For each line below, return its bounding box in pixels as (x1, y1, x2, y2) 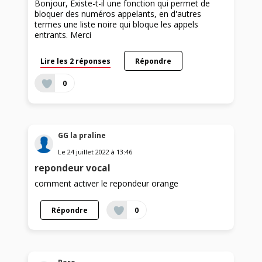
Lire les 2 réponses (40, 56, 111, 66)
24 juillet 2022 (67, 147, 110, 157)
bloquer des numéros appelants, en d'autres (35, 8, 202, 20)
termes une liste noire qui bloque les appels (35, 19, 199, 30)
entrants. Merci (35, 29, 92, 41)
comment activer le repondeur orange (35, 178, 179, 189)
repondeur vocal (35, 162, 111, 175)
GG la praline (58, 130, 106, 141)
